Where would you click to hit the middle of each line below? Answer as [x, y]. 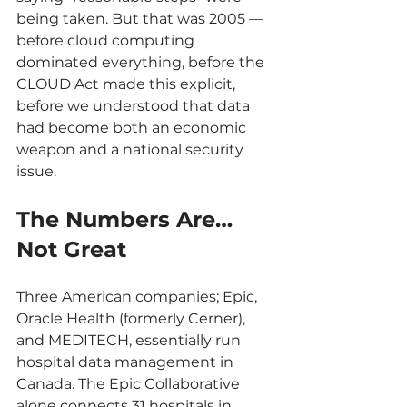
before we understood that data [135, 106]
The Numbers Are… [128, 219]
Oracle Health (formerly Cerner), [133, 318]
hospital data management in [127, 362]
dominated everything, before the [142, 62]
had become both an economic [133, 128]
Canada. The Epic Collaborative [130, 384]
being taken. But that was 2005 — [142, 19]
